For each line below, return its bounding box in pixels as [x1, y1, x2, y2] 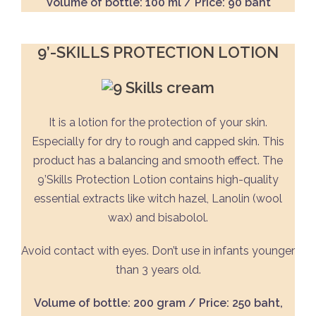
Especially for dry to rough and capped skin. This [32, 135, 284, 149]
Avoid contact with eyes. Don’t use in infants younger [21, 244, 295, 258]
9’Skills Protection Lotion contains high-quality [37, 173, 279, 187]
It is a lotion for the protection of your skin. [49, 116, 267, 130]
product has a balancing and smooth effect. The [33, 154, 283, 168]
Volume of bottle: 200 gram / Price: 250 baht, [33, 296, 283, 310]
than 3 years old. [115, 263, 201, 277]
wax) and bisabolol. [108, 211, 208, 225]
